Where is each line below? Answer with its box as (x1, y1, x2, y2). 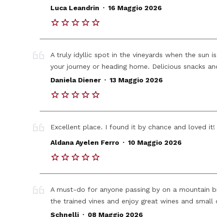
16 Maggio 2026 (108, 4, 162, 12)
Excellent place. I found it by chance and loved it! (50, 123, 216, 131)
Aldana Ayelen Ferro (50, 139, 120, 147)
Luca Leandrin (50, 4, 100, 12)
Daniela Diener (50, 76, 101, 84)
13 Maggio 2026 (109, 76, 163, 84)
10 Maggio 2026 (127, 139, 182, 147)
